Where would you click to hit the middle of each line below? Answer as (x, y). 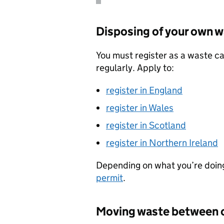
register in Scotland (146, 125)
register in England (144, 90)
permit (109, 178)
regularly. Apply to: (135, 68)
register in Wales (140, 108)
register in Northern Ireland (162, 143)
